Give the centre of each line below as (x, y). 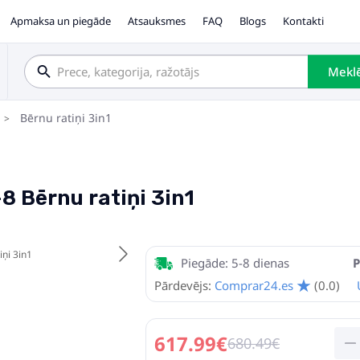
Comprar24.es (254, 285)
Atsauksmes (157, 20)
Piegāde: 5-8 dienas (235, 263)
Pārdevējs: (183, 285)
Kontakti (304, 20)
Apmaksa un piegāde (61, 20)
